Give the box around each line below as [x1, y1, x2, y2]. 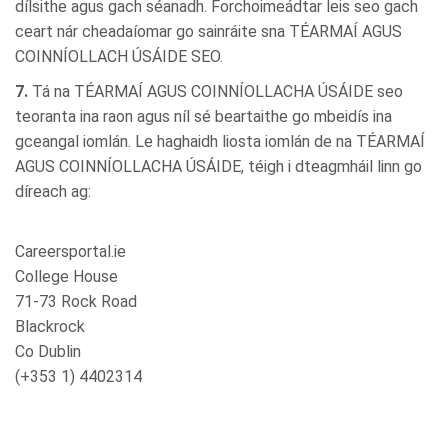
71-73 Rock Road [15, 292, 137, 312]
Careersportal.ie [15, 242, 126, 262]
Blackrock [15, 317, 85, 337]
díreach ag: [15, 182, 91, 202]
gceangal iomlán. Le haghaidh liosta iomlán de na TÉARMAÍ [15, 132, 425, 152]
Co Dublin [15, 342, 81, 362]
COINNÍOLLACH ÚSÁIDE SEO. [15, 47, 223, 67]
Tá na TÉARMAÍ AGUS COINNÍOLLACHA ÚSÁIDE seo [28, 82, 403, 102]
